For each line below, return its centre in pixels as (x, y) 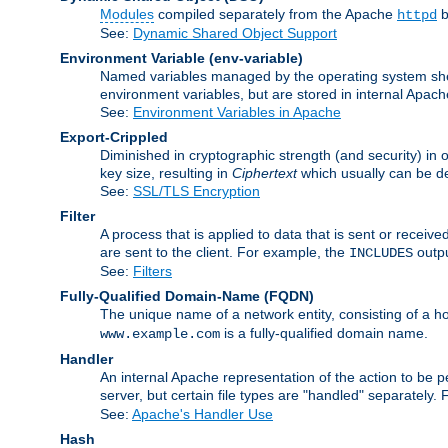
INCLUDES (381, 252)
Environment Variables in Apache (237, 111)
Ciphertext (264, 172)
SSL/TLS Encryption (196, 190)
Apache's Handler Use (202, 413)
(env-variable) (256, 57)
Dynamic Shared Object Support (235, 32)
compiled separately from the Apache (275, 13)
